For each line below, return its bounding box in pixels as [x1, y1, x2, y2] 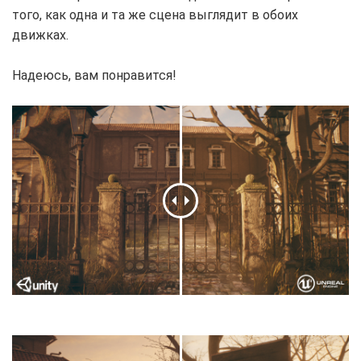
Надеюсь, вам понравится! [12, 68, 176, 84]
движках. [12, 27, 68, 44]
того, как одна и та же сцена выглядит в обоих [12, 7, 298, 23]
